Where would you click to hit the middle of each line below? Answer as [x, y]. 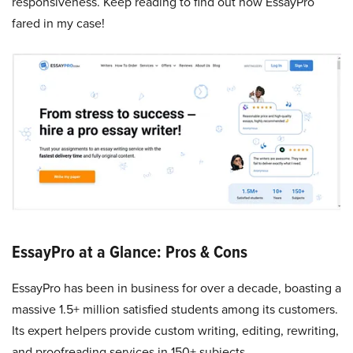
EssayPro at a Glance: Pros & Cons [130, 252]
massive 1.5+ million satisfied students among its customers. [175, 309]
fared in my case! [58, 23]
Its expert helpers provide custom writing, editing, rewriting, [175, 331]
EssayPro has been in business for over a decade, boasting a [176, 288]
